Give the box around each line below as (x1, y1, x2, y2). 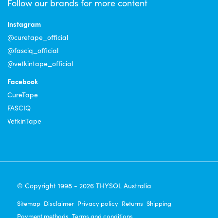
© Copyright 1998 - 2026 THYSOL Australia (17, 181, 151, 190)
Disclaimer (44, 199, 74, 208)
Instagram (7, 19, 41, 29)
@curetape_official (7, 33, 68, 42)
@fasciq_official (7, 46, 58, 55)
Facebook (7, 76, 38, 86)
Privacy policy (77, 199, 118, 208)
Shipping (146, 199, 171, 208)
